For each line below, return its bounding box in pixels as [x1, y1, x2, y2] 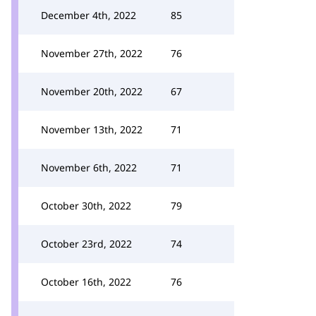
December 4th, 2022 [41, 8, 136, 22]
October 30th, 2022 [41, 199, 131, 212]
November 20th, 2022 [41, 85, 142, 98]
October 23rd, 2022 [41, 237, 132, 250]
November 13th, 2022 [41, 123, 142, 136]
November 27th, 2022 [41, 47, 142, 60]
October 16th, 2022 [41, 275, 131, 288]
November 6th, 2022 [41, 161, 137, 174]
